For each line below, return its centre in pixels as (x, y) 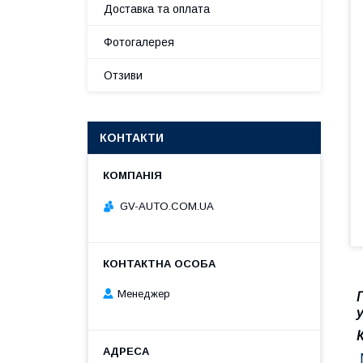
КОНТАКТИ (132, 138)
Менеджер (144, 294)
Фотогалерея (139, 42)
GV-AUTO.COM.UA (167, 206)
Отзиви (123, 75)
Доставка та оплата (157, 9)
